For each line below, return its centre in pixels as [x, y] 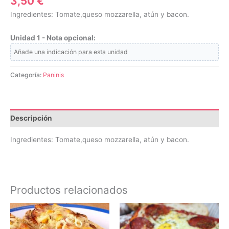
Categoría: [27, 75]
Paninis [53, 75]
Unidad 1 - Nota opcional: [53, 38]
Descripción [31, 118]
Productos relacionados [69, 190]
